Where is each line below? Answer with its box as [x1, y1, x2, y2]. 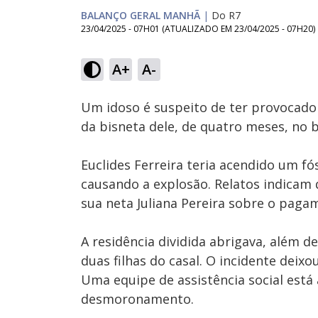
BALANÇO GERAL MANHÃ [81, 9, 200, 22]
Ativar [141, 72, 160, 82]
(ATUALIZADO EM [162, 23, 234, 35]
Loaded [158, 45, 182, 55]
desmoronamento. [81, 290, 194, 307]
